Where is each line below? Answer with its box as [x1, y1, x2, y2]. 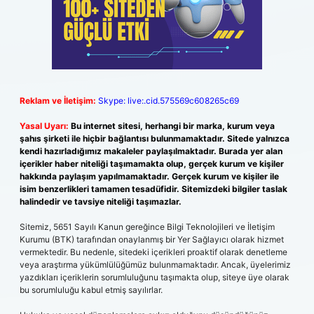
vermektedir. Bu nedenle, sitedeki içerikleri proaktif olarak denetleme [20, 247, 287, 257]
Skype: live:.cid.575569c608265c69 [98, 95, 239, 106]
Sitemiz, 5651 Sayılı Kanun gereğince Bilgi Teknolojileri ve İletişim [20, 221, 275, 232]
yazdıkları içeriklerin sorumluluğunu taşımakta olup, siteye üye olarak [20, 272, 289, 282]
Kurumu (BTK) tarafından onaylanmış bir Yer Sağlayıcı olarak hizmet [20, 234, 284, 245]
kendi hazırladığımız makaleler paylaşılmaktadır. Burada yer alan [20, 146, 282, 156]
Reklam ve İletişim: [20, 95, 96, 106]
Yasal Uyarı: [20, 121, 69, 131]
